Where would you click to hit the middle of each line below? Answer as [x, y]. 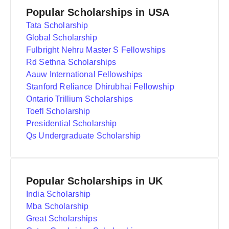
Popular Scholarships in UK [94, 181]
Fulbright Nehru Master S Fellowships [96, 50]
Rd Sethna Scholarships [71, 62]
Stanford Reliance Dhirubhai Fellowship [100, 87]
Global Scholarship [62, 38]
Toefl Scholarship [58, 111]
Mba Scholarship [58, 206]
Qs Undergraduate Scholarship [84, 136]
